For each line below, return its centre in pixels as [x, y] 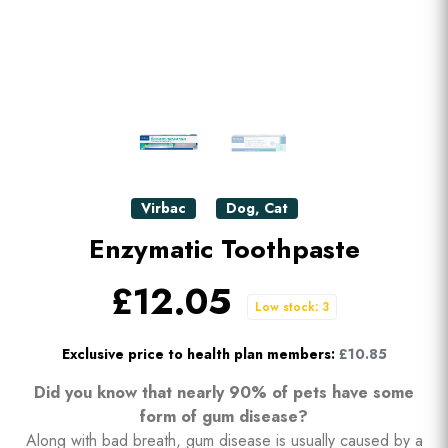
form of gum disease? [224, 416]
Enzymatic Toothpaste [224, 249]
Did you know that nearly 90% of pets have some [224, 392]
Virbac [163, 208]
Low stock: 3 [292, 307]
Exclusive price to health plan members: [198, 354]
